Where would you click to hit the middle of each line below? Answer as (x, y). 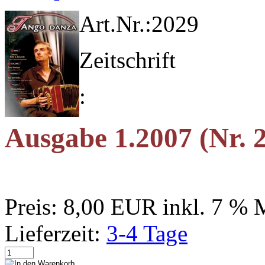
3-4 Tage (147, 233)
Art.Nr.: (115, 24)
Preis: (31, 206)
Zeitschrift (127, 60)
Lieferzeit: (53, 233)
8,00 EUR (110, 206)
